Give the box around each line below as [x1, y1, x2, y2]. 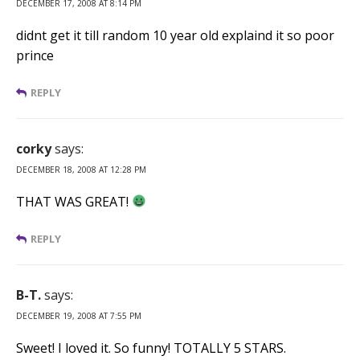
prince [16, 46, 54, 64]
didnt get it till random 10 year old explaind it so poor [16, 26, 334, 44]
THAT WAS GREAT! [16, 192, 132, 211]
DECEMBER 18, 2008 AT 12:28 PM [16, 163, 146, 175]
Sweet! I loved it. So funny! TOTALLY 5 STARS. [16, 338, 286, 357]
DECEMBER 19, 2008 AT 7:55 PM [16, 309, 141, 321]
